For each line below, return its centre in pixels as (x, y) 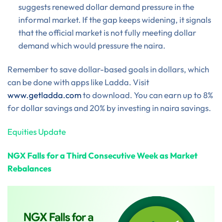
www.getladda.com (44, 95)
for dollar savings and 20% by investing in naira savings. (109, 108)
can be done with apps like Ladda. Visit (78, 82)
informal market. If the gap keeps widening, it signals (114, 20)
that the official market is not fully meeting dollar (107, 33)
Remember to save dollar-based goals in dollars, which (108, 69)
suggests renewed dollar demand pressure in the (106, 7)
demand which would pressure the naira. (92, 46)
